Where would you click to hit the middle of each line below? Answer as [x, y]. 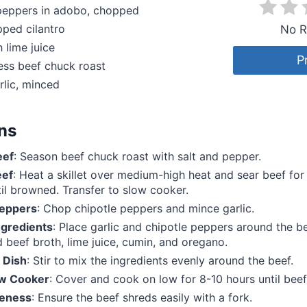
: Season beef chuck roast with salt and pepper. [137, 157]
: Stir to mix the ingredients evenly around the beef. [160, 261]
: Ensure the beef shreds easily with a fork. [142, 298]
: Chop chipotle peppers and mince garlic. [146, 209]
